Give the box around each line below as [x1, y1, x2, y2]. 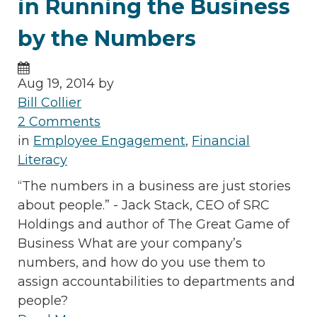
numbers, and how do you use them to [18, 254, 265, 270]
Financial [192, 132, 250, 149]
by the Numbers [18, 25, 196, 52]
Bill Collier [18, 94, 81, 110]
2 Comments [18, 113, 100, 129]
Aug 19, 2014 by [18, 75, 114, 91]
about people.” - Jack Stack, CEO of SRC [18, 197, 270, 213]
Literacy [18, 151, 67, 168]
